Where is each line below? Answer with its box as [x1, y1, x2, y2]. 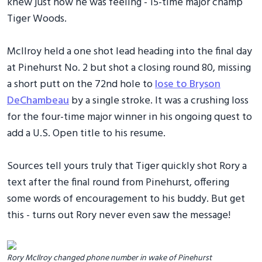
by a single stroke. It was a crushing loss [69, 92, 249, 109]
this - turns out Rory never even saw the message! [7, 206, 233, 224]
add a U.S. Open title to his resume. [7, 125, 166, 142]
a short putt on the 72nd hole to [7, 75, 155, 93]
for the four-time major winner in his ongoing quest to [7, 108, 252, 126]
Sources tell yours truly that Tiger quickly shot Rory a [7, 157, 247, 175]
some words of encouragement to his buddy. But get [7, 190, 245, 208]
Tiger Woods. [7, 10, 67, 27]
